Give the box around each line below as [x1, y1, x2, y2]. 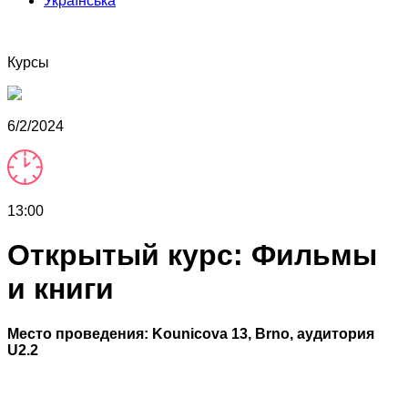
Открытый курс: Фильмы [7, 239, 377, 272]
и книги [7, 272, 114, 306]
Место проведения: [7, 325, 152, 342]
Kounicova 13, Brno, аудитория [152, 325, 374, 342]
